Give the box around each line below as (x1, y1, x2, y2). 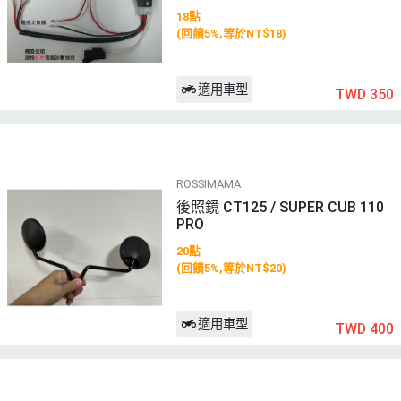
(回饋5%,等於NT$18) (175, 27, 286, 41)
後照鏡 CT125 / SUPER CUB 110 (175, 198, 384, 216)
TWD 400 (335, 320, 394, 337)
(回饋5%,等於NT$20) (175, 261, 286, 276)
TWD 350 (335, 85, 394, 103)
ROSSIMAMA (175, 176, 241, 191)
